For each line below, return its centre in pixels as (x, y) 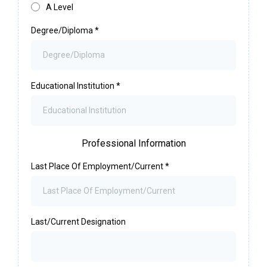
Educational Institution (74, 86)
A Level (60, 7)
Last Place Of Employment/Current (98, 166)
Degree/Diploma (63, 30)
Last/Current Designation (78, 221)
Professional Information (133, 143)
